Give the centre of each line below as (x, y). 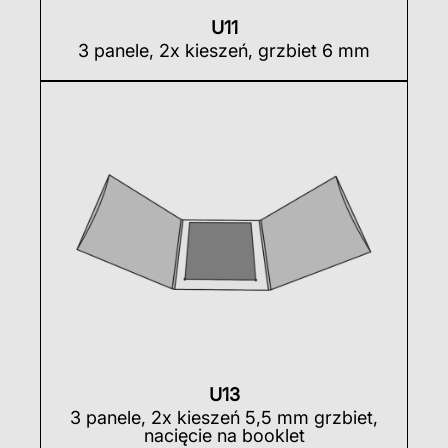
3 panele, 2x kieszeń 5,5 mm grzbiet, (224, 417)
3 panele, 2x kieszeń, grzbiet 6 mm (224, 51)
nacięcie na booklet (224, 435)
